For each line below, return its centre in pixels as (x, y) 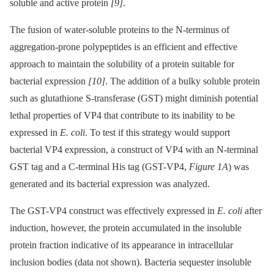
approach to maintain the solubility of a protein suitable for (122, 64)
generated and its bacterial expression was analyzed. (110, 184)
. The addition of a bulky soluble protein (183, 81)
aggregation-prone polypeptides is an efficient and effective (124, 47)
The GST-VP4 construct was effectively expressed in (113, 211)
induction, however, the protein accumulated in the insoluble (126, 228)
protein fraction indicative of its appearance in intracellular (121, 245)
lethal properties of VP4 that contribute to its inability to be (122, 116)
